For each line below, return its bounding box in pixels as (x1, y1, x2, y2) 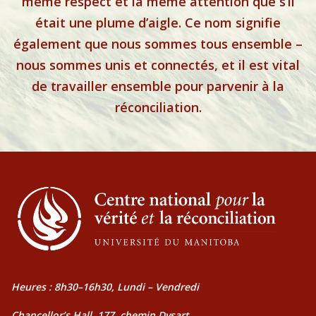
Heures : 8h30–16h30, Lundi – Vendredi (11, 279, 199, 293)
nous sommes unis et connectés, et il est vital (16, 56, 300, 74)
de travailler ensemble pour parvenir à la (32, 78, 284, 95)
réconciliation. (114, 99, 202, 116)
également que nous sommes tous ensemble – (13, 35, 303, 53)
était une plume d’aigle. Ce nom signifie (35, 14, 281, 32)
